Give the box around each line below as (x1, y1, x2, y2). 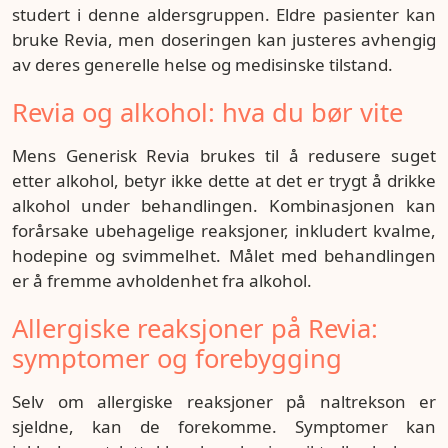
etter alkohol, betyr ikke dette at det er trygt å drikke (12, 169, 436, 192)
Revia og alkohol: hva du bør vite (12, 95, 403, 130)
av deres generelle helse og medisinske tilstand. (12, 53, 393, 76)
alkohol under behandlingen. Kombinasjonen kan (12, 194, 436, 217)
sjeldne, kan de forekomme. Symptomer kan (12, 415, 436, 438)
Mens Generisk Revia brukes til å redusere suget (12, 144, 436, 167)
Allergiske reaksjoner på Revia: (12, 311, 378, 346)
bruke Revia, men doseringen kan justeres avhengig (12, 28, 436, 51)
